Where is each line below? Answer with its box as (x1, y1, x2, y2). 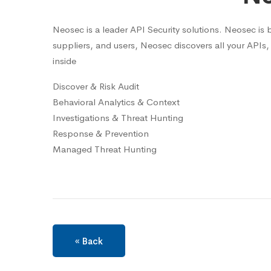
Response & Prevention (53, 127, 149, 139)
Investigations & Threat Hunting (53, 111, 183, 123)
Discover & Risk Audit (53, 80, 139, 92)
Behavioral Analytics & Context (53, 96, 180, 108)
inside (53, 54, 76, 67)
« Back (75, 235, 103, 247)
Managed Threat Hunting (53, 143, 157, 155)
